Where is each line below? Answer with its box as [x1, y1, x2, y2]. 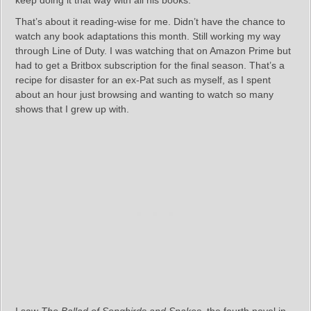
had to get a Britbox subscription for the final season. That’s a [15, 60, 285, 71]
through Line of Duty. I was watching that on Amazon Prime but [15, 45, 291, 56]
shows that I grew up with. [15, 103, 129, 115]
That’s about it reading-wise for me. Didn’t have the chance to [15, 16, 285, 27]
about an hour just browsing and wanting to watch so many [15, 89, 274, 100]
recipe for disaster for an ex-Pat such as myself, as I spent [15, 74, 271, 85]
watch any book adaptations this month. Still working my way [15, 31, 280, 42]
